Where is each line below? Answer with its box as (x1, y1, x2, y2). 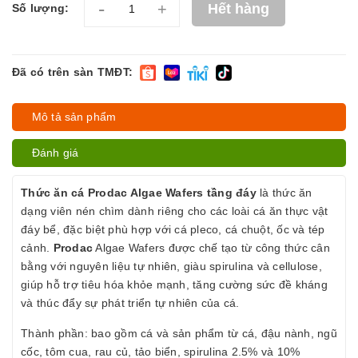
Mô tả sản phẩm (32, 110, 116, 123)
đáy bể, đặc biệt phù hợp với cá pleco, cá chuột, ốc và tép (21, 223, 325, 236)
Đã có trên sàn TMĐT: (12, 66, 133, 78)
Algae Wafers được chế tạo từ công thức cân (93, 241, 330, 254)
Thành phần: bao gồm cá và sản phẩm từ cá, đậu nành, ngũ (21, 327, 337, 340)
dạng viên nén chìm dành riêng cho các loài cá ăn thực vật (21, 205, 328, 217)
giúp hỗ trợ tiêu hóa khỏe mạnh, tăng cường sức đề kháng (21, 278, 328, 291)
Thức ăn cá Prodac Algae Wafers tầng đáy (21, 186, 257, 199)
